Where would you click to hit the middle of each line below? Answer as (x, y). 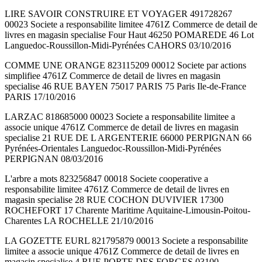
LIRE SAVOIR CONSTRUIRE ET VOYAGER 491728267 (118, 14)
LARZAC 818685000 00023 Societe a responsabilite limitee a (120, 117)
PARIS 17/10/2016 (40, 97)
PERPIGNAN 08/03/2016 (54, 159)
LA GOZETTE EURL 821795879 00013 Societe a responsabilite (126, 241)
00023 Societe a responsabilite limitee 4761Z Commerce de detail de (131, 25)
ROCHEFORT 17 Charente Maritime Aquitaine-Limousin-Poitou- (127, 211)
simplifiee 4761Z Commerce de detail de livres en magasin (113, 76)
